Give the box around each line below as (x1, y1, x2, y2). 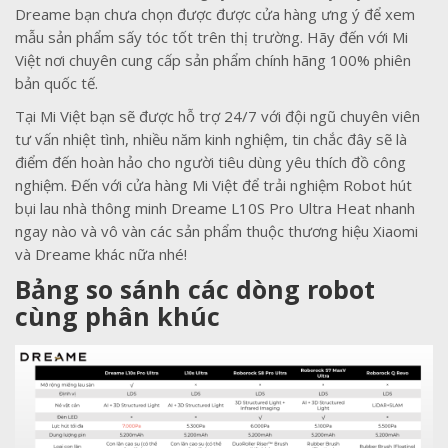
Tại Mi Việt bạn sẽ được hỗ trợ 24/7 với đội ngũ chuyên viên (15, 105, 420, 126)
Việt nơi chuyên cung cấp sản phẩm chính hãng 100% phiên (15, 49, 411, 70)
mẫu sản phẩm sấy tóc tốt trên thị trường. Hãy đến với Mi (15, 26, 408, 47)
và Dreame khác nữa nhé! (15, 243, 187, 264)
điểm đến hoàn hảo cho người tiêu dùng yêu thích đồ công (15, 151, 406, 172)
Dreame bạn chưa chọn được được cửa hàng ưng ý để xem (15, 3, 415, 24)
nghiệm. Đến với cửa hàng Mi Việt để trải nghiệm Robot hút (15, 174, 412, 195)
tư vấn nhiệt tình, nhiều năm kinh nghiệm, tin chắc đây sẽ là (15, 128, 407, 149)
